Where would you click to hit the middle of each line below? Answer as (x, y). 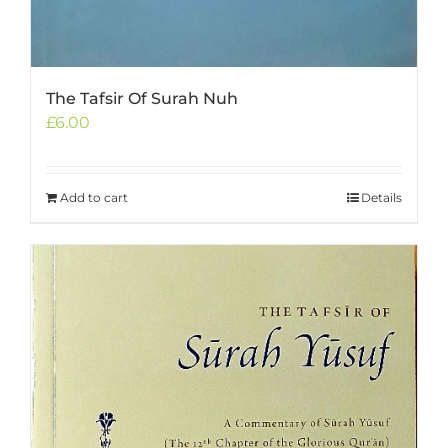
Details (381, 197)
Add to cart (94, 197)
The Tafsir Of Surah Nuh (142, 98)
